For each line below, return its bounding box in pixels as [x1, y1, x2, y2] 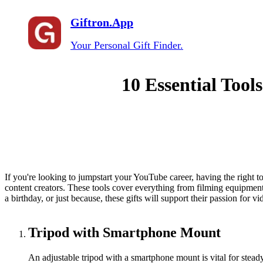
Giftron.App [70, 16, 133, 29]
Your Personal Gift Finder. [70, 39, 183, 51]
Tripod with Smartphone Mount [28, 225, 221, 241]
